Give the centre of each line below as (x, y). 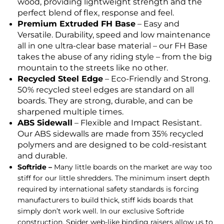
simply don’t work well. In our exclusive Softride (101, 211)
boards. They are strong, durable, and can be (105, 101)
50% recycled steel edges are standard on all (106, 90)
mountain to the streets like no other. (93, 68)
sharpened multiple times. (70, 112)
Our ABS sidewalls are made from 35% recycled (110, 134)
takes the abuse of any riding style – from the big (115, 57)
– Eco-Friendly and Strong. (156, 79)
